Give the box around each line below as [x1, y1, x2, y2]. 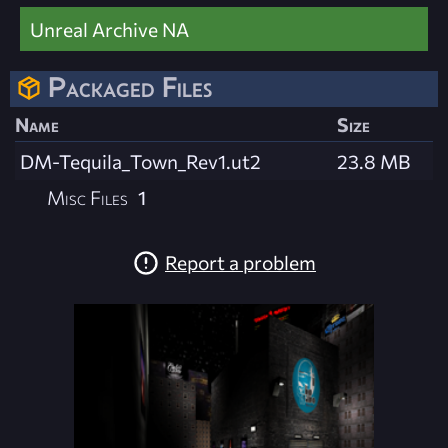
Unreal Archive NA [30, 17, 189, 42]
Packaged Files [48, 71, 212, 104]
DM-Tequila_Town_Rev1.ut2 [20, 148, 261, 173]
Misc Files [47, 184, 129, 209]
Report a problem [165, 249, 316, 274]
